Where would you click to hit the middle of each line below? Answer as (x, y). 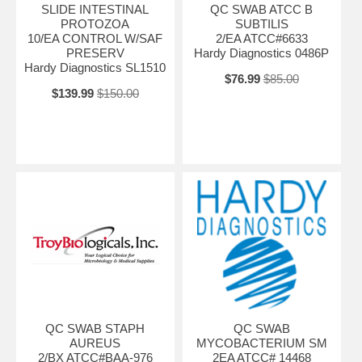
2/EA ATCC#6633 (261, 38)
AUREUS (95, 343)
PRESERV (95, 53)
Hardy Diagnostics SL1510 (95, 67)
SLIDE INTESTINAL (95, 9)
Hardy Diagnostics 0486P (262, 53)
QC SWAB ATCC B (262, 9)
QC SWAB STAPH (95, 328)
